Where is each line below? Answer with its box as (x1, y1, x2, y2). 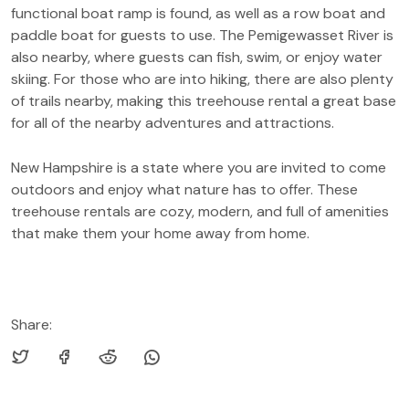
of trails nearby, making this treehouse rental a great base (11, 90, 396, 110)
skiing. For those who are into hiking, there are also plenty (11, 68, 393, 89)
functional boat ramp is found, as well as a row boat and (11, 3, 385, 23)
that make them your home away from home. (11, 223, 309, 243)
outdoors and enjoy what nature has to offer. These (11, 179, 358, 199)
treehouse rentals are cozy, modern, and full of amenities (11, 201, 389, 221)
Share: (11, 314, 52, 334)
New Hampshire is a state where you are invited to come (11, 157, 386, 177)
